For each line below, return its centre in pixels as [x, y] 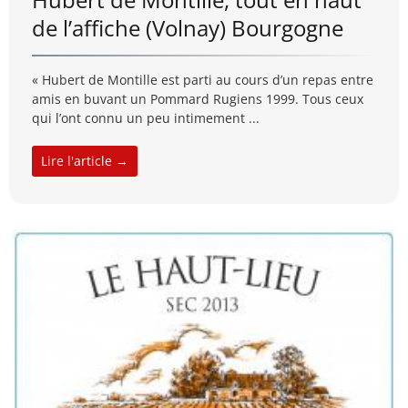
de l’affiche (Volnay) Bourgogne [188, 28]
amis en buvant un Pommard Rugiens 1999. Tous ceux [198, 99]
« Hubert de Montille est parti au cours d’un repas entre [203, 80]
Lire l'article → [85, 161]
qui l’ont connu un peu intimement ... [146, 118]
